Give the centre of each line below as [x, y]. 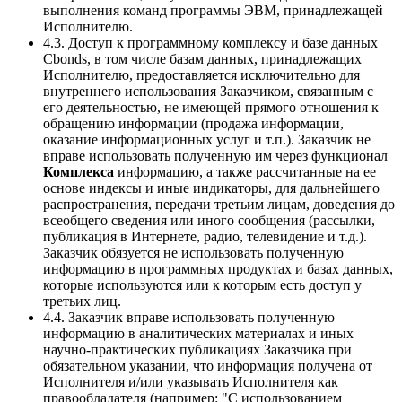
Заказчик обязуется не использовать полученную [193, 252]
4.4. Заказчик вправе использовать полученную [189, 317]
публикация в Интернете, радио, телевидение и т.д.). [205, 236]
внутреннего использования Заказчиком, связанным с [208, 91]
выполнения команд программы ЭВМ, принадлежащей [213, 10]
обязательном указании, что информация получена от [208, 365]
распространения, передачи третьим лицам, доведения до [219, 204]
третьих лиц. [82, 301]
